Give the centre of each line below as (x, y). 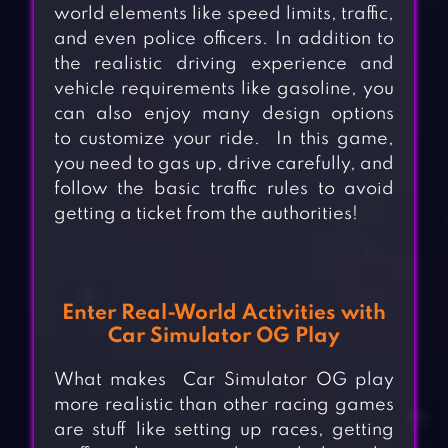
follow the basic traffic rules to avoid (224, 189)
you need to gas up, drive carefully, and (224, 164)
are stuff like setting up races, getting (224, 430)
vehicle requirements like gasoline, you (224, 89)
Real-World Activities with (253, 314)
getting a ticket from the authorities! (207, 214)
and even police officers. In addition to (224, 39)
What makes (114, 380)
